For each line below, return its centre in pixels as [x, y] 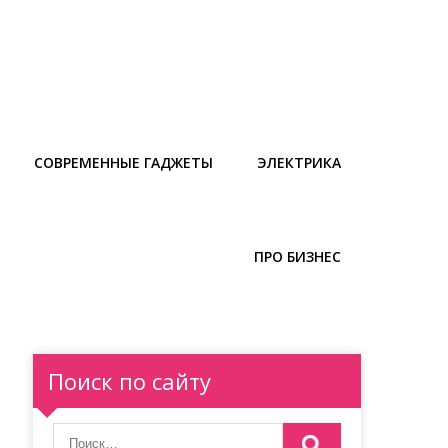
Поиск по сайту [130, 381]
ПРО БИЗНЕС [297, 256]
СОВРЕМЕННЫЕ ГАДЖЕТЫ [123, 162]
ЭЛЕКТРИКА [299, 162]
